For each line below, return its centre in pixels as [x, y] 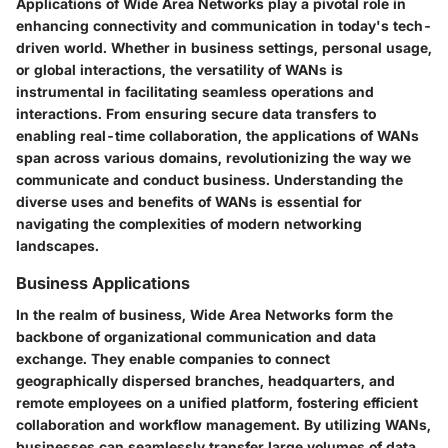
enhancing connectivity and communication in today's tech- [224, 26]
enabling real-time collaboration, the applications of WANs [217, 136]
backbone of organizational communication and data [196, 337]
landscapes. [57, 246]
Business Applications [103, 283]
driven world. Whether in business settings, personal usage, [224, 48]
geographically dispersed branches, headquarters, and [205, 381]
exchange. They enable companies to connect [173, 359]
